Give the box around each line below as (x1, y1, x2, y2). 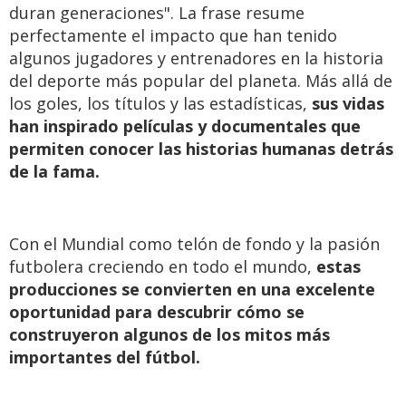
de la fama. (9, 160, 100, 182)
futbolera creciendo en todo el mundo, (9, 256, 316, 277)
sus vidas (312, 92, 384, 114)
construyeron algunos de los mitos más (9, 324, 330, 345)
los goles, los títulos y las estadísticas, (9, 92, 312, 114)
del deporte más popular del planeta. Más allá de (9, 70, 392, 92)
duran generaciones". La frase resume (9, 2, 304, 24)
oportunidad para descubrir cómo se (9, 301, 304, 323)
